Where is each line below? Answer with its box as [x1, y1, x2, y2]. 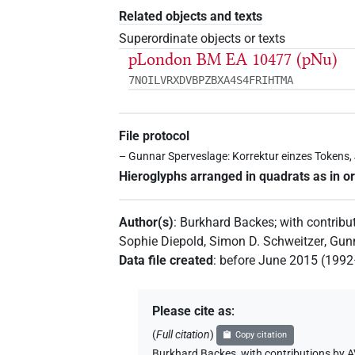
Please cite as [152, 303, 232, 319]
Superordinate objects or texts [119, 30, 286, 46]
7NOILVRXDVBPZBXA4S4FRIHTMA [128, 73, 294, 86]
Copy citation [235, 330, 287, 341]
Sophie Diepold [119, 234, 204, 250]
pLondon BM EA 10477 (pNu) [128, 48, 338, 70]
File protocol [119, 128, 190, 143]
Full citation [156, 328, 211, 342]
